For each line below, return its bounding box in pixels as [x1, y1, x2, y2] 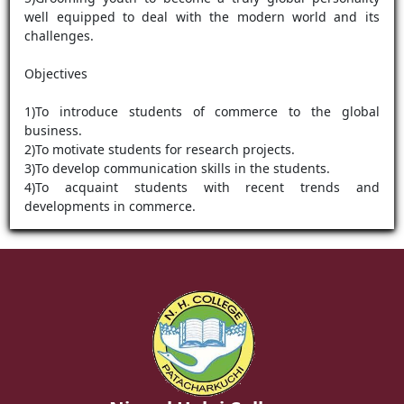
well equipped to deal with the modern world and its [24, 7, 380, 25]
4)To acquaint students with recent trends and [24, 178, 380, 196]
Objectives [24, 64, 88, 82]
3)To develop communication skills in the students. [24, 159, 331, 177]
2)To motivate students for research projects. [24, 140, 296, 158]
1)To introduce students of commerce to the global [24, 102, 380, 120]
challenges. [24, 26, 95, 44]
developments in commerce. [24, 197, 197, 215]
